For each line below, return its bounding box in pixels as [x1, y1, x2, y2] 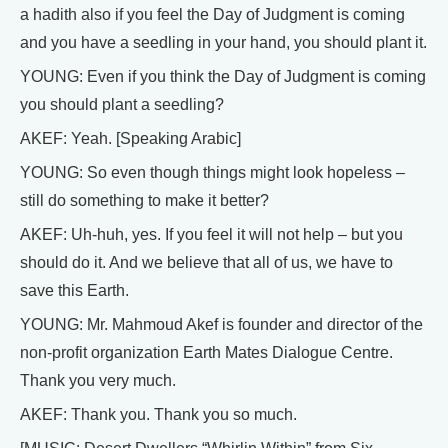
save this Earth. [20, 282, 129, 300]
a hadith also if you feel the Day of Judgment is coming [20, 6, 405, 24]
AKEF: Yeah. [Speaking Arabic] [20, 130, 241, 148]
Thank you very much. [20, 372, 176, 390]
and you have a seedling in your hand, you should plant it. [20, 34, 427, 52]
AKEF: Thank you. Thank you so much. [20, 406, 297, 424]
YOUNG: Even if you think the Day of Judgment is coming [20, 68, 426, 86]
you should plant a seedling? [20, 96, 224, 114]
